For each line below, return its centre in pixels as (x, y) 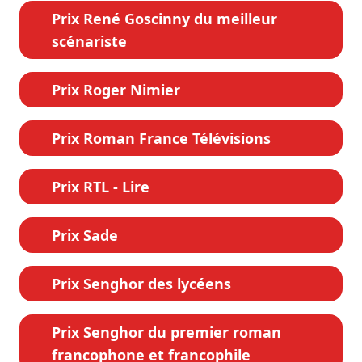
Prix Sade (85, 236)
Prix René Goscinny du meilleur (164, 19)
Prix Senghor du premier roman (166, 333)
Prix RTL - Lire (101, 187)
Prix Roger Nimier (116, 90)
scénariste (89, 42)
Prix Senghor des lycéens (141, 284)
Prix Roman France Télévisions (161, 139)
